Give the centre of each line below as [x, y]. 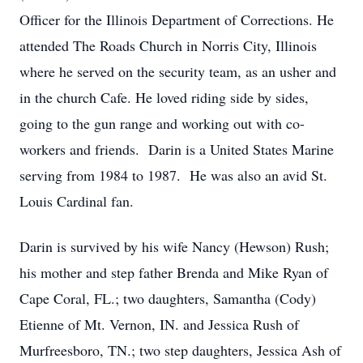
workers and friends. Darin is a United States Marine [177, 149]
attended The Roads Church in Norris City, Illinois [168, 45]
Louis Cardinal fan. [77, 201]
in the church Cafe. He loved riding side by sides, [164, 97]
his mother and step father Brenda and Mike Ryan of [174, 272]
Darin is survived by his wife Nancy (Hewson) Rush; [174, 246]
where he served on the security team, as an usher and [178, 71]
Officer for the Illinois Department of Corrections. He [177, 19]
